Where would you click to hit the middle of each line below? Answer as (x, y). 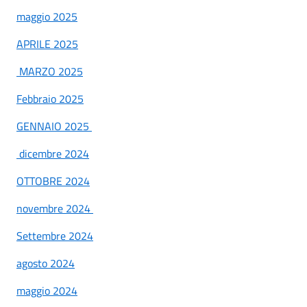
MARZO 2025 (50, 71)
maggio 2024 (47, 290)
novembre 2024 (53, 208)
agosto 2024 (46, 263)
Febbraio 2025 (50, 98)
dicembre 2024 (54, 153)
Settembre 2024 (55, 235)
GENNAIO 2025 (53, 126)
